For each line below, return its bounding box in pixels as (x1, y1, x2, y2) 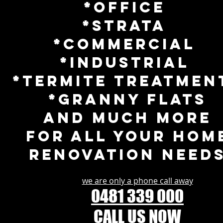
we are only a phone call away (82, 175, 193, 186)
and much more (43, 109, 212, 127)
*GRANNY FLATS (48, 90, 207, 109)
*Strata (82, 16, 173, 35)
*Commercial (53, 35, 195, 53)
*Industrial (59, 53, 189, 72)
